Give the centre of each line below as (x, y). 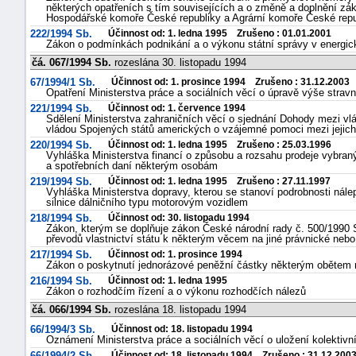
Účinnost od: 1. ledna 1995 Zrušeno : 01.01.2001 (220, 33)
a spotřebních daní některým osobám (132, 166)
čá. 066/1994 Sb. (72, 310)
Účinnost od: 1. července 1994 (177, 108)
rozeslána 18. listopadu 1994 (179, 310)
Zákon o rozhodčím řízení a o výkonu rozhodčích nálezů (176, 291)
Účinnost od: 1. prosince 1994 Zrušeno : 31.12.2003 (230, 82)
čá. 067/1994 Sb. (72, 62)
